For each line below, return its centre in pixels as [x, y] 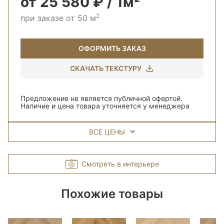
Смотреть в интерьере [120, 164]
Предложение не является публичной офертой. [101, 98]
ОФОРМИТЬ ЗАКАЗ [112, 48]
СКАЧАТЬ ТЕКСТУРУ [106, 68]
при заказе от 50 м [58, 18]
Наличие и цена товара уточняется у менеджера [105, 106]
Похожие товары [112, 194]
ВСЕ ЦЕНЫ [107, 132]
